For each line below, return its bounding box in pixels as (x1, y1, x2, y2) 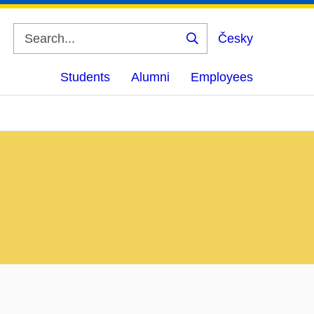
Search (191, 43, 238, 55)
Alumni (131, 70, 170, 84)
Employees (191, 70, 253, 84)
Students (60, 70, 110, 84)
